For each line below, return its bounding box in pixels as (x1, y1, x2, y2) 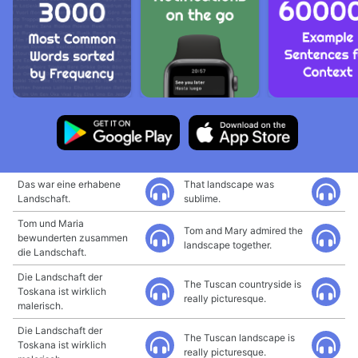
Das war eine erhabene (18, 178, 121, 190)
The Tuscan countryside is (184, 278, 301, 290)
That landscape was (184, 178, 274, 190)
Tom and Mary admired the (184, 225, 303, 237)
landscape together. (184, 239, 272, 251)
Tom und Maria (18, 217, 84, 229)
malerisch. (18, 300, 63, 312)
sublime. (184, 193, 221, 205)
